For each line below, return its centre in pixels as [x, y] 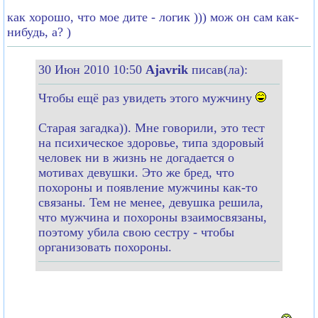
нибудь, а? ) [39, 32]
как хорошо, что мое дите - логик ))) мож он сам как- [153, 17]
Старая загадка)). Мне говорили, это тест [152, 127]
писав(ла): [220, 69]
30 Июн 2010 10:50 [92, 69]
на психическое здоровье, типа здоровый [151, 142]
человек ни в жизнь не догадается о [136, 157]
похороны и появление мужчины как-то [148, 187]
